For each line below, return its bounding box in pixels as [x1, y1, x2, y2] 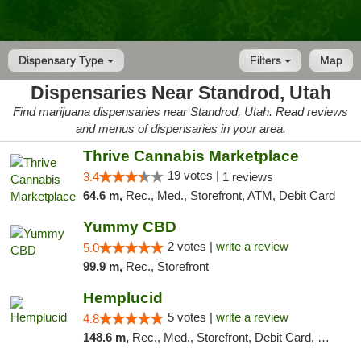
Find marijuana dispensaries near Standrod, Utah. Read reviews [13, 105, 348, 118]
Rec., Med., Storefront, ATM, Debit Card [125, 189, 335, 202]
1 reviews [222, 170, 273, 184]
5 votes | [167, 310, 216, 324]
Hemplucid [82, 289, 163, 306]
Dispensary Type [19, 54, 107, 67]
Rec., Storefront [125, 259, 209, 273]
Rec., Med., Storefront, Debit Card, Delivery [131, 330, 317, 344]
